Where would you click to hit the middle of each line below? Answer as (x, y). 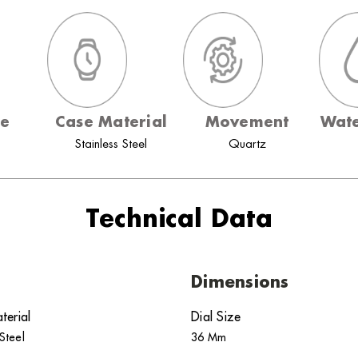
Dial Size (216, 316)
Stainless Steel (111, 144)
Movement (247, 123)
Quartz (247, 144)
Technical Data (179, 220)
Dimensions (240, 282)
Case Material (111, 123)
